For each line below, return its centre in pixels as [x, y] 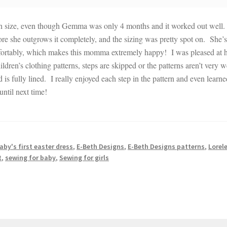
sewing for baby [31, 157]
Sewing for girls [84, 157]
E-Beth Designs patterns [166, 146]
